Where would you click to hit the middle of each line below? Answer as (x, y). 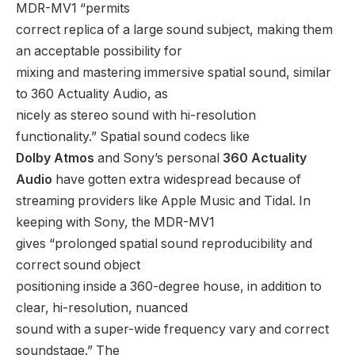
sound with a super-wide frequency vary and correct (172, 329)
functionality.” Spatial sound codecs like (133, 136)
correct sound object (78, 265)
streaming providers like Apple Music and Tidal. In (163, 200)
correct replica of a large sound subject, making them (174, 29)
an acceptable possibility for (99, 51)
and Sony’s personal (158, 158)
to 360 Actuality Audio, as (92, 94)
